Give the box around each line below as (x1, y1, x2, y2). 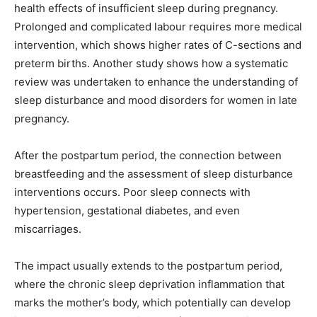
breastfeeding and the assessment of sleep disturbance (14, 167, 293, 181)
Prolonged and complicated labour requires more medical (14, 20, 302, 34)
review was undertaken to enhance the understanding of (14, 75, 298, 89)
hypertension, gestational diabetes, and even (14, 204, 240, 218)
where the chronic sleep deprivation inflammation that (14, 277, 284, 292)
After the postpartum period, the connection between (14, 149, 282, 163)
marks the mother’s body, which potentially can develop (14, 296, 291, 310)
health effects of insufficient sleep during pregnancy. (14, 1, 278, 16)
